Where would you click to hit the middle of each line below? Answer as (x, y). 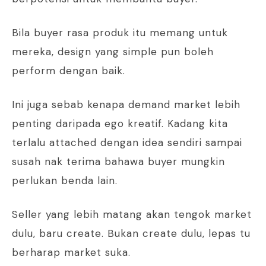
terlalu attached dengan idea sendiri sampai (127, 143)
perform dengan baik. (69, 71)
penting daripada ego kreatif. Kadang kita (120, 124)
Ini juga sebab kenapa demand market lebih (126, 105)
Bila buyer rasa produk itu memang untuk (120, 33)
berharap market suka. (71, 253)
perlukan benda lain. (65, 181)
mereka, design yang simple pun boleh (113, 52)
